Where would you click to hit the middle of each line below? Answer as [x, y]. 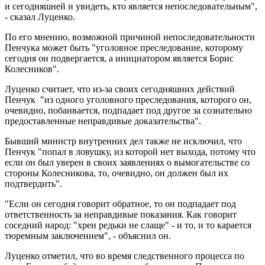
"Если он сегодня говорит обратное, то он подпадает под [120, 203]
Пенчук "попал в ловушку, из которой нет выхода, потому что [130, 151]
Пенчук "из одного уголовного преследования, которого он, [128, 99]
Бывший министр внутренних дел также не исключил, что [123, 141]
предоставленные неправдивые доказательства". [103, 121]
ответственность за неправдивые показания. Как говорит [121, 214]
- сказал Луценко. [40, 17]
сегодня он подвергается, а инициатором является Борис [119, 58]
